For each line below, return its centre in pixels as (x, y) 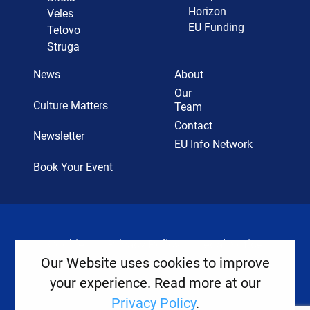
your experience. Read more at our (155, 283)
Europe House (201, 283)
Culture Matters (70, 105)
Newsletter (58, 136)
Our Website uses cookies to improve (155, 263)
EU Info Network (213, 144)
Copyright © (104, 283)
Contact (193, 125)
